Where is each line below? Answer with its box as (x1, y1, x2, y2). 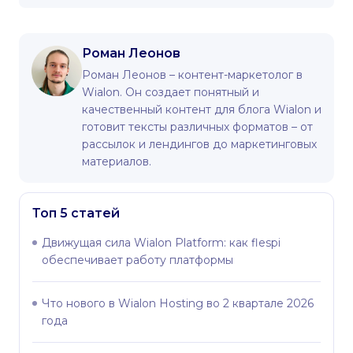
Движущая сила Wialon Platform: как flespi (42, 236, 281, 250)
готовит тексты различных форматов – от (82, 120, 313, 134)
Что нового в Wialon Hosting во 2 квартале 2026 (42, 296, 314, 310)
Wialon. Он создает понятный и (82, 85, 259, 99)
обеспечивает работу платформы (42, 253, 233, 267)
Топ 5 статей (32, 206, 120, 221)
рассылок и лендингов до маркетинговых (82, 137, 317, 151)
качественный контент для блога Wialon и (82, 102, 321, 117)
